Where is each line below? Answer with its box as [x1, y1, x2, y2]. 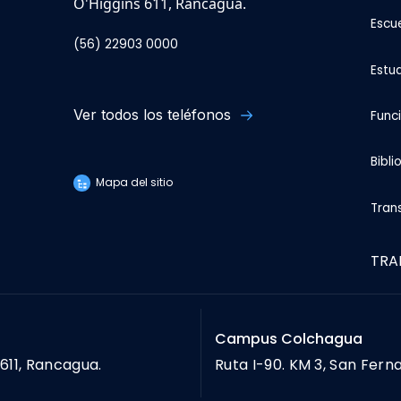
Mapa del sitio [93, 174, 174, 190]
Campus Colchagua [215, 328, 363, 349]
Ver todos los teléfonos [73, 105, 235, 124]
